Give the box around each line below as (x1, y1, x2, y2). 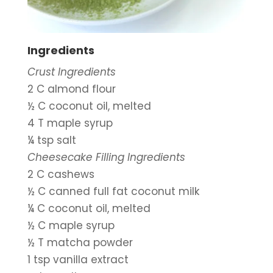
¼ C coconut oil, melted (27, 201, 151, 216)
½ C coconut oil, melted (27, 99, 151, 114)
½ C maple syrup (27, 218, 115, 233)
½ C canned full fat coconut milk (27, 184, 199, 199)
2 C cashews (27, 167, 94, 182)
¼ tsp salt (27, 133, 76, 148)
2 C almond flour (27, 82, 116, 97)
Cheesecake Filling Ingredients (27, 150, 185, 165)
